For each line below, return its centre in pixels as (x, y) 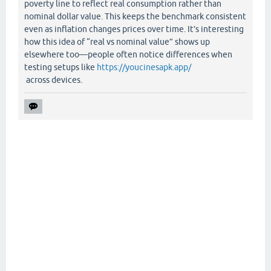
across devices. (53, 80)
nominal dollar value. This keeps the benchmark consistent (135, 16)
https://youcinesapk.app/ (144, 67)
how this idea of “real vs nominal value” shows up (117, 41)
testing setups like (60, 67)
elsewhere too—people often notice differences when (128, 54)
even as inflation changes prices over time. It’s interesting (134, 29)
